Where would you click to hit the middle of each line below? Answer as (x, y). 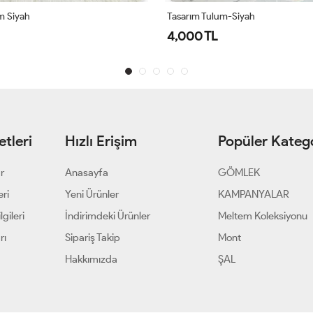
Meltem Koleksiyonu (263, 216)
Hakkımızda (91, 260)
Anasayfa (86, 173)
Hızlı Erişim (101, 141)
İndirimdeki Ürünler (107, 216)
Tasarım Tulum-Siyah (211, 17)
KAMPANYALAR (254, 195)
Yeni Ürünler (92, 195)
